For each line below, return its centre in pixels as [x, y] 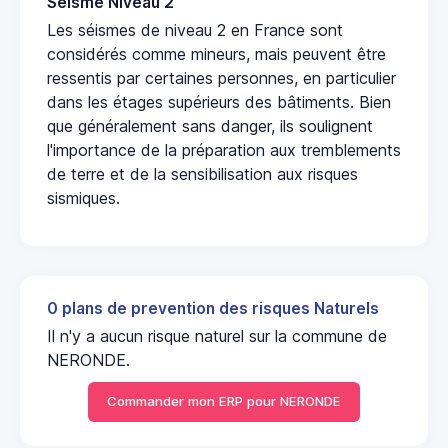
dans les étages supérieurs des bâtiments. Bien [219, 101]
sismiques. [83, 197]
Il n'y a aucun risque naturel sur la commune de [217, 335]
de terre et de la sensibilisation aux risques [202, 173]
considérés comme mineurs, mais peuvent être [216, 53]
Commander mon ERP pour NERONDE [224, 401]
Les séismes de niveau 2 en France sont [195, 29]
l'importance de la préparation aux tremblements [224, 149]
